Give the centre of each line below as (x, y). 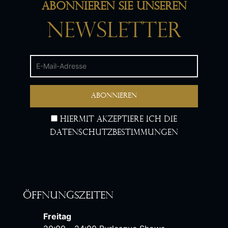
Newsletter (114, 32)
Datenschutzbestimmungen (114, 133)
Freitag (58, 217)
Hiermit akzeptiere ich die (117, 120)
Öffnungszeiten (68, 196)
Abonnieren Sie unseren (114, 7)
